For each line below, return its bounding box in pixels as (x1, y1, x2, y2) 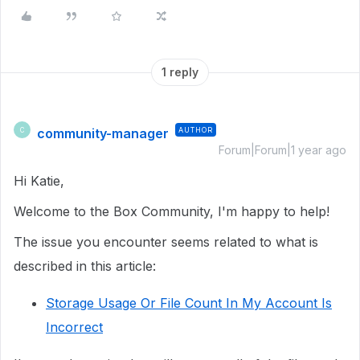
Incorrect (46, 319, 103, 335)
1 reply (162, 65, 198, 79)
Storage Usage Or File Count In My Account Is (46, 295, 332, 311)
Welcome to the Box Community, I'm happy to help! (14, 203, 329, 219)
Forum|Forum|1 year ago (219, 143, 346, 157)
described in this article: (14, 258, 160, 274)
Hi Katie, (14, 173, 68, 189)
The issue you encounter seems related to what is (14, 234, 318, 250)
